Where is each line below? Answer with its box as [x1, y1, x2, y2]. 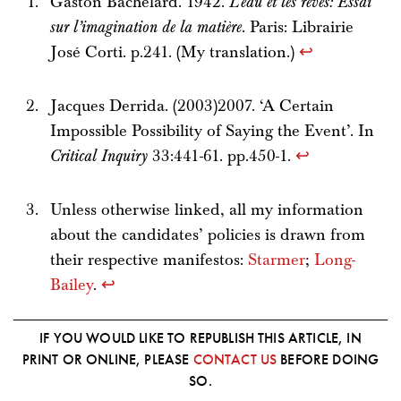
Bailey [50, 275, 94, 296]
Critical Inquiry [50, 146, 149, 167]
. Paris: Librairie [242, 17, 354, 38]
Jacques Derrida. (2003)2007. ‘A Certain [50, 96, 335, 117]
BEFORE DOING [277, 351, 380, 369]
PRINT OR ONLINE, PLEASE [21, 351, 193, 369]
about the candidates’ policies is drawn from [50, 225, 366, 246]
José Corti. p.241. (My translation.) [50, 42, 300, 64]
